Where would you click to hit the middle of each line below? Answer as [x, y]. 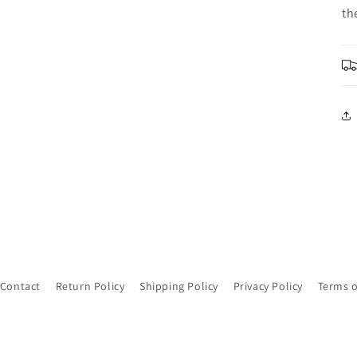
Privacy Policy [268, 286]
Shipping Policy [179, 286]
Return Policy [90, 286]
